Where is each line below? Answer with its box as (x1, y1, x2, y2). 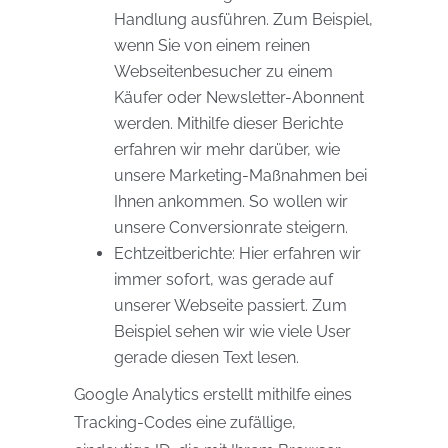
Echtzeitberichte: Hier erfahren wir (114, 244, 361, 263)
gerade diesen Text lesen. (114, 348, 299, 367)
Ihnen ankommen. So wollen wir (114, 192, 348, 211)
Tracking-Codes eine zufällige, (74, 413, 296, 432)
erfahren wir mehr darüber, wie (114, 140, 340, 159)
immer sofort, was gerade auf (114, 270, 333, 289)
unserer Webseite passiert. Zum (114, 296, 347, 315)
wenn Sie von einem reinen (114, 36, 310, 55)
